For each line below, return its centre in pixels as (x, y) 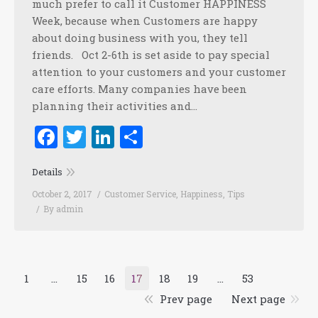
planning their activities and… (115, 106)
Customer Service (140, 194)
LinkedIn (163, 137)
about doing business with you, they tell (140, 38)
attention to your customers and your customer (159, 72)
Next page (258, 299)
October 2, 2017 (62, 194)
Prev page (186, 299)
